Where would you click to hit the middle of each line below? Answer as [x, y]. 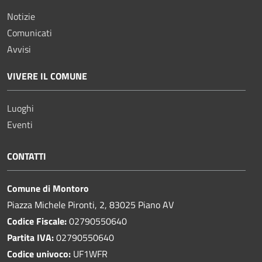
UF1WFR [90, 254]
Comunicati [30, 32]
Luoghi [20, 108]
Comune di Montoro [48, 188]
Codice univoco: [40, 254]
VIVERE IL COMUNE [47, 76]
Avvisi [19, 49]
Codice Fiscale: [38, 221]
